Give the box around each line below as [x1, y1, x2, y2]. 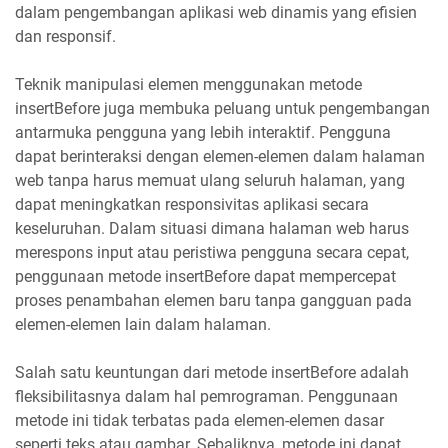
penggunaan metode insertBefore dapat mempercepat [15, 266, 396, 286]
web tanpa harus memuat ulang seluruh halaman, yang [15, 170, 405, 190]
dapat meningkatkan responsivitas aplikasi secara [15, 194, 369, 214]
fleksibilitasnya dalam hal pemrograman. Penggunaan [15, 386, 398, 406]
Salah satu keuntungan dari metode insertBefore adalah [15, 362, 409, 382]
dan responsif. [15, 26, 116, 46]
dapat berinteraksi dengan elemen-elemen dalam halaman [15, 146, 425, 166]
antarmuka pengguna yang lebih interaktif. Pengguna [15, 122, 391, 142]
